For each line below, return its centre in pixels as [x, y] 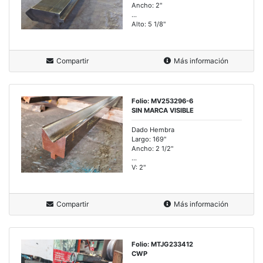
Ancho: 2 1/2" [153, 149]
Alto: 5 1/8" [149, 24]
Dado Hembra [153, 130]
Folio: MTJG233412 [162, 245]
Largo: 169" [149, 139]
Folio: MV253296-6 [162, 101]
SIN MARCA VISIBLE [163, 111]
